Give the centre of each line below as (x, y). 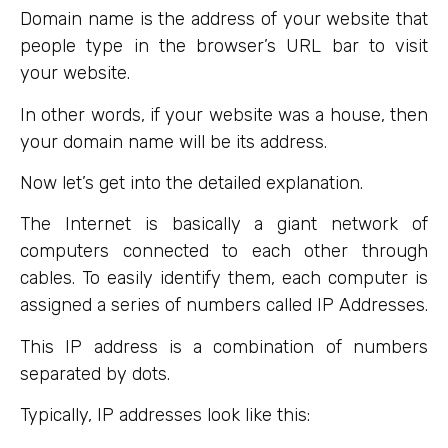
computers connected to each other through (224, 251)
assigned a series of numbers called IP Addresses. (224, 305)
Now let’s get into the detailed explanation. (191, 183)
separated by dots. (97, 373)
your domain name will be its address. (173, 141)
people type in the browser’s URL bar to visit (224, 46)
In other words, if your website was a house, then (224, 114)
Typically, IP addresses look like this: (165, 415)
